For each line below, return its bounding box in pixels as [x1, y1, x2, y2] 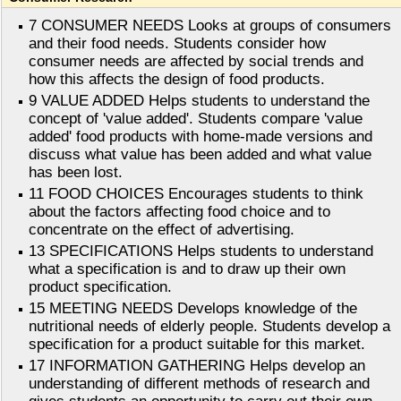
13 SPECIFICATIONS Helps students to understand [29, 243, 373, 260]
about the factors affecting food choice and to [29, 203, 330, 221]
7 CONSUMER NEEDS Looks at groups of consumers [29, 17, 391, 35]
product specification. [29, 278, 172, 296]
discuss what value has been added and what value [29, 146, 371, 164]
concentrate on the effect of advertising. [29, 221, 294, 239]
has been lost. [29, 164, 123, 182]
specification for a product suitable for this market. [29, 336, 365, 354]
